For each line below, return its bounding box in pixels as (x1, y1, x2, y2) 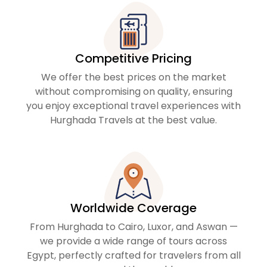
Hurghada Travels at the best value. (50, 113, 217, 127)
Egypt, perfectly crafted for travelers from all (26, 248, 241, 262)
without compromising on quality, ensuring (35, 84, 232, 98)
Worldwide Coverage (70, 199, 197, 216)
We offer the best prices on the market (41, 70, 226, 84)
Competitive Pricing (75, 49, 192, 67)
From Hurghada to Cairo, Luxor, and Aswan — (29, 219, 238, 234)
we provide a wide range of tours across (40, 234, 227, 248)
